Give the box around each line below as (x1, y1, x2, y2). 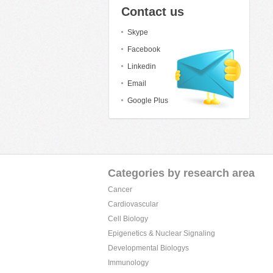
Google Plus (127, 96, 168, 105)
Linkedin (127, 62, 156, 71)
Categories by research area (108, 167, 255, 179)
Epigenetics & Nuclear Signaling (108, 229, 215, 238)
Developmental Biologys (108, 244, 189, 252)
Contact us (121, 5, 184, 18)
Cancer (108, 185, 132, 194)
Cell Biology (108, 214, 148, 223)
